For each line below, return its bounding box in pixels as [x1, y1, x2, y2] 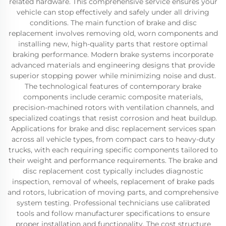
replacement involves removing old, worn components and [8, 29, 218, 38]
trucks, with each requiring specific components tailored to [8, 145, 218, 154]
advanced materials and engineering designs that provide [11, 61, 215, 70]
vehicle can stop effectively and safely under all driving [17, 8, 209, 17]
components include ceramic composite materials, [23, 92, 203, 101]
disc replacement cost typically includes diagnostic [23, 166, 203, 176]
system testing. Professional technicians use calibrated [16, 198, 210, 207]
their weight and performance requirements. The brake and [9, 156, 217, 165]
